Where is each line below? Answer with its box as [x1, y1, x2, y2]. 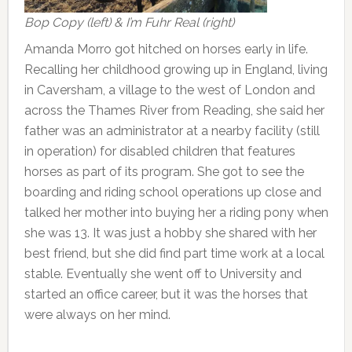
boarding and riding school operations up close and [24, 184, 321, 200]
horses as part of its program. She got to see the [24, 163, 304, 179]
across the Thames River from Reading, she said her [24, 102, 324, 118]
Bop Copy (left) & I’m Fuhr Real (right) [24, 14, 234, 30]
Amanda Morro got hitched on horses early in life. [24, 41, 308, 57]
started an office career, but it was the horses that [24, 286, 308, 302]
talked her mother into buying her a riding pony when [24, 204, 328, 220]
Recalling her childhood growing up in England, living [24, 61, 328, 77]
